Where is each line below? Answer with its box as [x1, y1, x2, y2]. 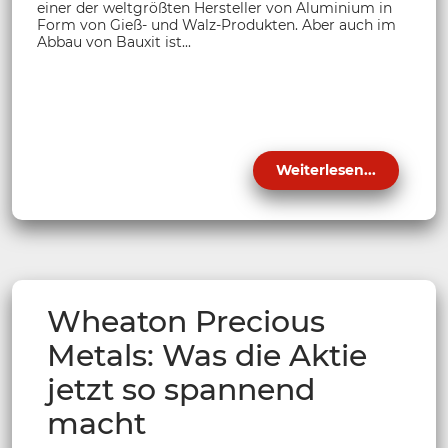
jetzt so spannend [47, 371, 315, 409]
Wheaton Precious [47, 303, 325, 341]
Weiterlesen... [276, 161, 376, 180]
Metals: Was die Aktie [47, 337, 367, 375]
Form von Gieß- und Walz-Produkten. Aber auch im [37, 16, 396, 35]
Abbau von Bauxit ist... [37, 33, 191, 52]
